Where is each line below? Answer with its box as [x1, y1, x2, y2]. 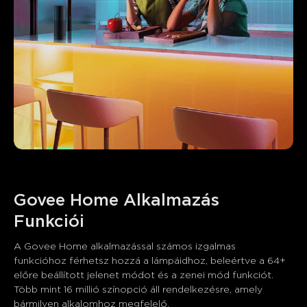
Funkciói [14, 213, 84, 230]
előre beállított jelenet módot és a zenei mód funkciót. [14, 270, 276, 280]
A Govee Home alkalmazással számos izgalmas [14, 241, 238, 251]
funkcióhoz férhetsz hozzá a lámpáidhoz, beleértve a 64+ [14, 256, 288, 266]
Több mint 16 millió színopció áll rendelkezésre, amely [14, 284, 265, 295]
